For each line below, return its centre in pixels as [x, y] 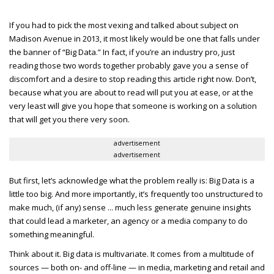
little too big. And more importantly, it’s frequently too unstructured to [136, 194]
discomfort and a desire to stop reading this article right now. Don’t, [133, 79]
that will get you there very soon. [69, 120]
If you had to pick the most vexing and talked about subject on [124, 25]
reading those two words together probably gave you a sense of [129, 66]
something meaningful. [52, 235]
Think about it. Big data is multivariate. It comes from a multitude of [131, 254]
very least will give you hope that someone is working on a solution [133, 106]
